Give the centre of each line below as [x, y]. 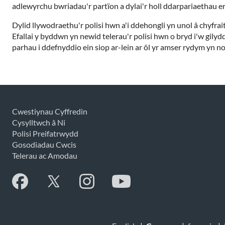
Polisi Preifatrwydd [45, 133]
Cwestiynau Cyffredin [50, 111]
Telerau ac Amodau [45, 155]
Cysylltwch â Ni [39, 122]
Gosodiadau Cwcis [44, 144]
